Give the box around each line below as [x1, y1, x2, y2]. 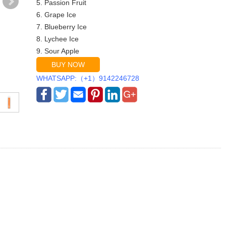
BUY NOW [51, 61, 85, 69]
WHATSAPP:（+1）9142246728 [36, 74, 140, 82]
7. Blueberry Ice [36, 23, 87, 31]
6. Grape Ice [36, 11, 77, 19]
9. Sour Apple [36, 47, 80, 55]
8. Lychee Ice [36, 35, 79, 43]
